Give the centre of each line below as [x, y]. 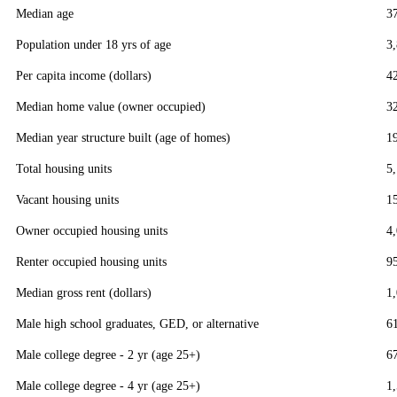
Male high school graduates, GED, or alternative [137, 324]
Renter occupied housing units [91, 262]
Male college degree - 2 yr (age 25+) [108, 355]
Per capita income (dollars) [84, 76]
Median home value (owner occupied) [111, 107]
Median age [45, 14]
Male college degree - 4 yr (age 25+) [108, 386]
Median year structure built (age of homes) [123, 138]
